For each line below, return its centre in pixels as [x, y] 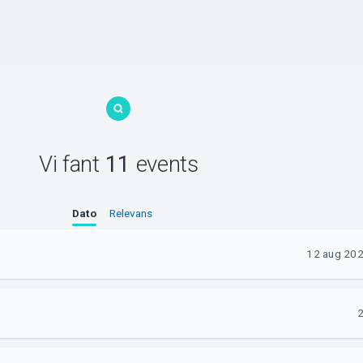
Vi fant [72, 164]
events [164, 164]
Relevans [130, 214]
